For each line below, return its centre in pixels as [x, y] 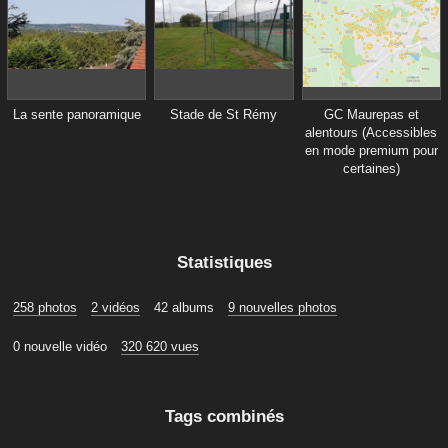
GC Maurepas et [371, 115]
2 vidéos [115, 308]
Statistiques [224, 262]
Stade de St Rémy [224, 115]
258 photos [45, 308]
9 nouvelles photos [282, 308]
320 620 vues [160, 347]
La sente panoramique [76, 115]
